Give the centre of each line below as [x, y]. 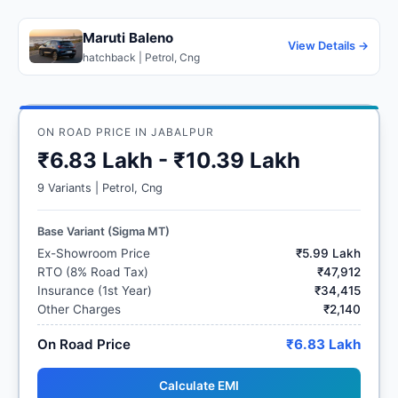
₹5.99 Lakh [328, 253]
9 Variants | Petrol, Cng [100, 187]
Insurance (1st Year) [95, 290]
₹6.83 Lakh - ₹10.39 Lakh [169, 160]
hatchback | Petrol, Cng [141, 57]
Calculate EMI [199, 385]
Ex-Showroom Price [94, 253]
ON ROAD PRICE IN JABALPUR [126, 131]
